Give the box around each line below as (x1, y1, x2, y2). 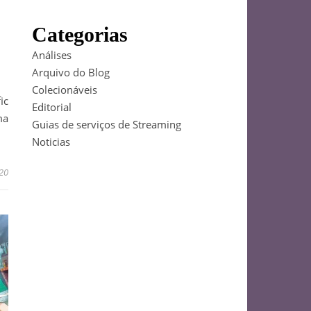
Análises (32, 48, 72, 62)
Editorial (32, 100, 72, 114)
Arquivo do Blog (32, 65, 110, 79)
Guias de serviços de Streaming (32, 117, 181, 131)
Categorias (32, 23, 128, 46)
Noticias (32, 135, 70, 149)
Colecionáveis (32, 83, 97, 96)
